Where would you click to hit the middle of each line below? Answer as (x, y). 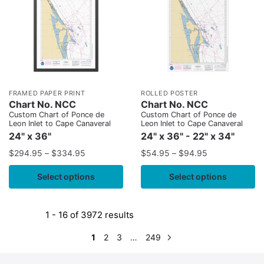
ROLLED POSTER (170, 93)
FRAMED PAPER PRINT (47, 93)
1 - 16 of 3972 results (90, 215)
